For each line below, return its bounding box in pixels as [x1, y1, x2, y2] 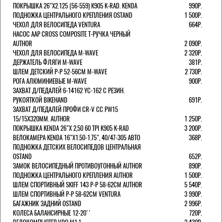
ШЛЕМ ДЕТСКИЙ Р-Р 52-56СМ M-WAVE [13, 66, 107, 76]
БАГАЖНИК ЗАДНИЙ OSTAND [13, 198, 81, 208]
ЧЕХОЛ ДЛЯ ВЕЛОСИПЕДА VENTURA [13, 19, 100, 29]
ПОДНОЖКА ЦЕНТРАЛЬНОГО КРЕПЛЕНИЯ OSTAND [13, 10, 132, 20]
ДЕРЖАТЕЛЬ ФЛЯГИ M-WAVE [13, 57, 82, 67]
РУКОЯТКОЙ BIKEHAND [13, 95, 67, 105]
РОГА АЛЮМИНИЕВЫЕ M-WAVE [13, 76, 87, 86]
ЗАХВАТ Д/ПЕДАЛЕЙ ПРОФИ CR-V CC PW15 [13, 104, 118, 114]
